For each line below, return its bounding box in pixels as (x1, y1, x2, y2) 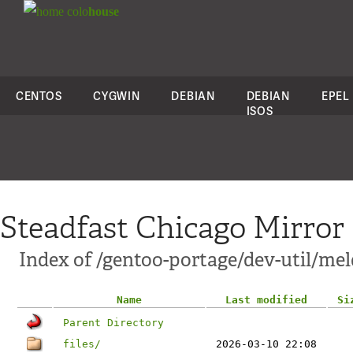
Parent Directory (63, 317, 164, 329)
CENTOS (16, 88, 62, 103)
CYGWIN (93, 88, 140, 103)
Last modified (225, 294, 307, 306)
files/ (63, 338, 101, 350)
